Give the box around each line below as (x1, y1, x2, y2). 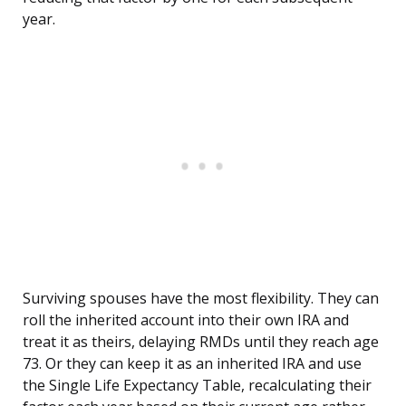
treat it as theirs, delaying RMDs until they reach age (23, 332, 379, 353)
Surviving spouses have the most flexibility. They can (23, 288, 379, 309)
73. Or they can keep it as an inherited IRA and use (23, 353, 362, 374)
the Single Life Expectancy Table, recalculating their (23, 375, 372, 396)
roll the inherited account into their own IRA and (23, 310, 349, 331)
